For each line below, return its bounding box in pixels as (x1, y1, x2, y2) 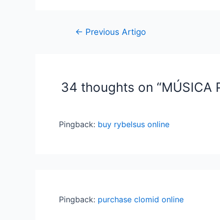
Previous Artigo (82, 27, 146, 37)
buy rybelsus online (98, 119, 169, 129)
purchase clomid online (98, 194, 184, 204)
